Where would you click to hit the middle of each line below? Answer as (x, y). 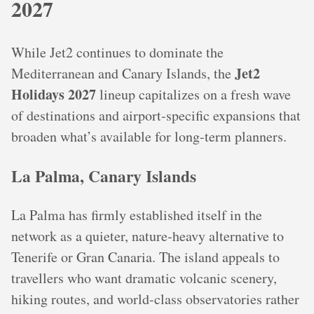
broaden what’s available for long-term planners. (149, 137)
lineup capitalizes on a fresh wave (193, 95)
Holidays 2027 (54, 95)
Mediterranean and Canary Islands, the (123, 74)
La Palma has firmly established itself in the (137, 214)
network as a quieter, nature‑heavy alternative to (148, 235)
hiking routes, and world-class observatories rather (155, 299)
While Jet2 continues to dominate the (117, 53)
